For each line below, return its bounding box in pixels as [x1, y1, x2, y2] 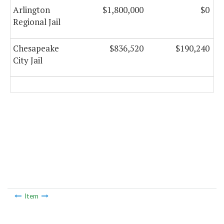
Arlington [13, 4, 50, 16]
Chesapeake [13, 42, 59, 54]
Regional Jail [13, 16, 60, 28]
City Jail [13, 54, 42, 66]
